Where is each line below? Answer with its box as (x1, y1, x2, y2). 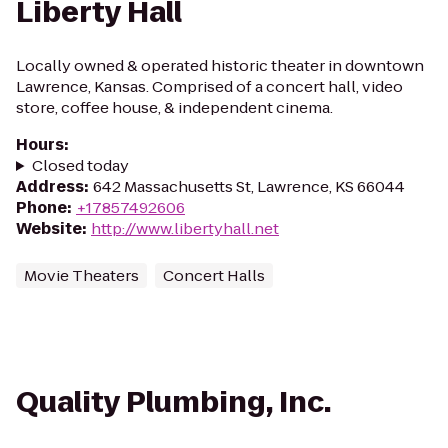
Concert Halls (163, 265, 265, 286)
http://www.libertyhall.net (91, 218, 279, 239)
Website (16, 218, 82, 239)
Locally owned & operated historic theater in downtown (16, 55, 424, 76)
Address (16, 176, 84, 197)
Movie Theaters (24, 265, 139, 286)
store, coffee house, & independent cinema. (16, 97, 333, 118)
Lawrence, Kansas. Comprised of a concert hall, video (16, 76, 403, 97)
